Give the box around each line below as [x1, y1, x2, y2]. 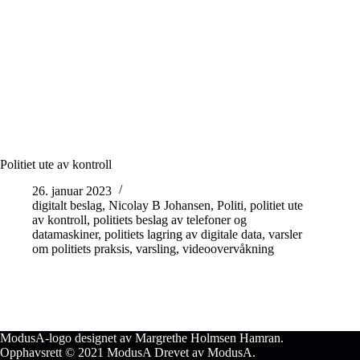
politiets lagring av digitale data [104, 227, 262, 242]
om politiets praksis [32, 242, 129, 256]
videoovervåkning [182, 242, 274, 256]
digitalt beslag [32, 198, 102, 213]
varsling [136, 242, 176, 256]
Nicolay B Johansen [108, 198, 211, 213]
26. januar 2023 [32, 184, 112, 198]
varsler [268, 227, 302, 242]
